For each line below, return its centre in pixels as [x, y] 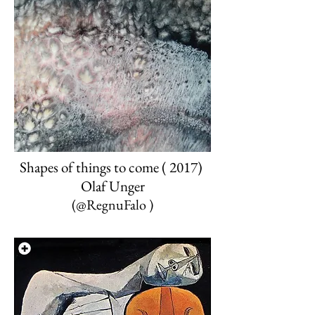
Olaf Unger [112, 186]
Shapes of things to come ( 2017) [112, 167]
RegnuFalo [116, 205]
